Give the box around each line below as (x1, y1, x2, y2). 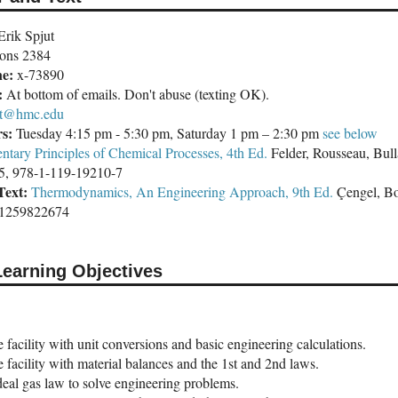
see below (322, 123, 378, 143)
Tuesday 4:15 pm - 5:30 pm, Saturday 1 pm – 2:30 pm (12, 123, 322, 143)
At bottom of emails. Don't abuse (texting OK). (3, 84, 269, 104)
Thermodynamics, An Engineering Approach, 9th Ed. (31, 182, 333, 202)
